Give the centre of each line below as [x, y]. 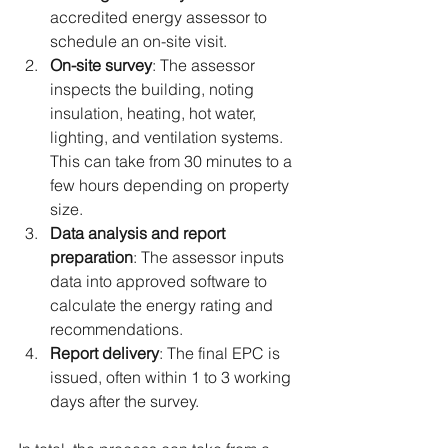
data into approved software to [160, 281]
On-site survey [101, 65]
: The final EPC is [221, 353]
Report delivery [104, 353]
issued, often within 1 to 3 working [172, 377]
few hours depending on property [171, 185]
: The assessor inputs [210, 257]
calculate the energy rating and [163, 305]
